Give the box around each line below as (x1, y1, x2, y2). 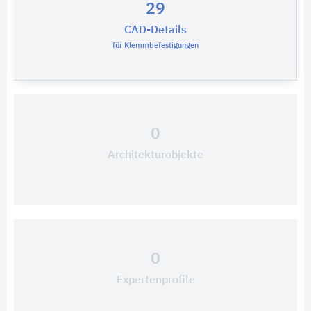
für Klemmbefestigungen (112, 42, 199, 49)
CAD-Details (124, 25, 187, 36)
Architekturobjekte (108, 150, 203, 161)
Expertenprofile (116, 275, 195, 286)
